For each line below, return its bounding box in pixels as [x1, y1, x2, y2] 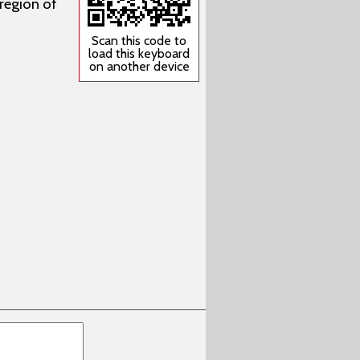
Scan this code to [92, 33, 186, 48]
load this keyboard [88, 46, 190, 61]
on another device [88, 59, 190, 74]
